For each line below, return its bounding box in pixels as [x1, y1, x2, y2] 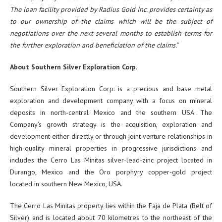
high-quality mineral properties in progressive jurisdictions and [10, 144, 212, 153]
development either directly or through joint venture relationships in [10, 132, 212, 141]
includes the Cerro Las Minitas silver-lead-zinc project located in [10, 156, 212, 165]
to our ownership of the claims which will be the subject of [10, 17, 212, 26]
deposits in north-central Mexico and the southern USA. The [10, 108, 212, 117]
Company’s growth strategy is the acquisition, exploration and [10, 120, 212, 129]
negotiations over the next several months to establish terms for [10, 29, 212, 38]
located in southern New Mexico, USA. [10, 179, 122, 189]
